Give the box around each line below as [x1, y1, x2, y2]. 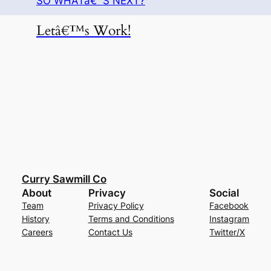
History [21, 214, 50, 224]
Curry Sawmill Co [21, 173, 106, 186]
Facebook [209, 200, 249, 211]
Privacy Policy [88, 200, 144, 211]
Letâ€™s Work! [36, 21, 131, 41]
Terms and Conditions [88, 214, 174, 224]
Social [209, 187, 240, 200]
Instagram [209, 214, 250, 224]
